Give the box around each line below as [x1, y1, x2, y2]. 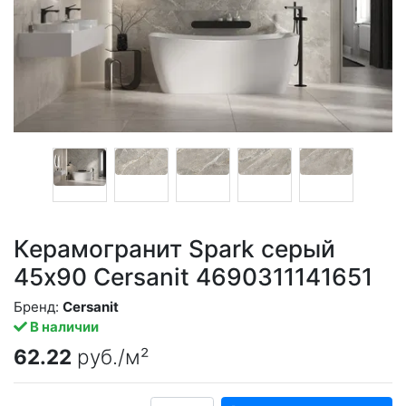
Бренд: [14, 298, 63, 316]
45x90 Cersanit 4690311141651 [14, 262, 372, 291]
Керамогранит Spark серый [14, 234, 335, 263]
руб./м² [77, 343, 149, 369]
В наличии [27, 318, 99, 336]
